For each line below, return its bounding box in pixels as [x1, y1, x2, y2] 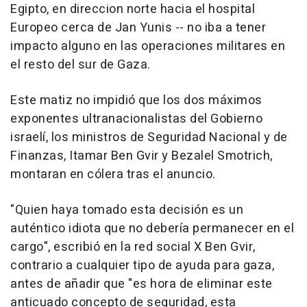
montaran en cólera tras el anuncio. [10, 165, 216, 184]
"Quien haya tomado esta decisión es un [10, 201, 243, 220]
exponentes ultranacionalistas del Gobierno [10, 110, 262, 129]
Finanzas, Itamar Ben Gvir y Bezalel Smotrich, [10, 147, 273, 166]
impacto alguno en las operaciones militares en [10, 37, 285, 56]
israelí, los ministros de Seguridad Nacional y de [10, 128, 288, 147]
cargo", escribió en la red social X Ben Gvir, [10, 238, 256, 257]
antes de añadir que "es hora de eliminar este [10, 275, 273, 294]
